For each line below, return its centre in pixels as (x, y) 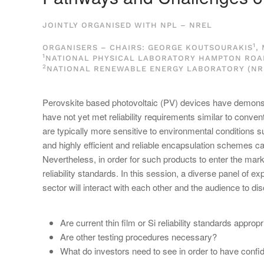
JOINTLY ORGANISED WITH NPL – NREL (127, 25)
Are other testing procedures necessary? (138, 237)
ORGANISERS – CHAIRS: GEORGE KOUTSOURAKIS (148, 47)
